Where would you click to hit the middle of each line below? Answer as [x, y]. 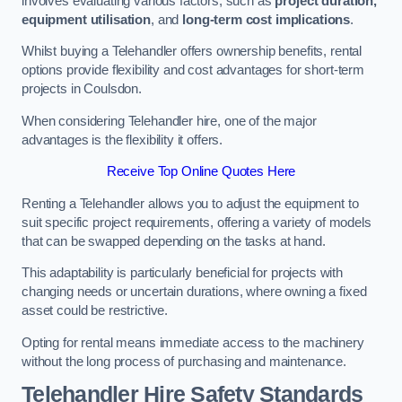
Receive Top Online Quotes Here [201, 172]
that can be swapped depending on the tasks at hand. [174, 241]
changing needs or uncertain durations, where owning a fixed [194, 292]
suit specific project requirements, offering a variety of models [197, 222]
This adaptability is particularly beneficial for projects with [182, 273]
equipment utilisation [86, 19]
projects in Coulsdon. [82, 89]
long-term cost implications [267, 19]
